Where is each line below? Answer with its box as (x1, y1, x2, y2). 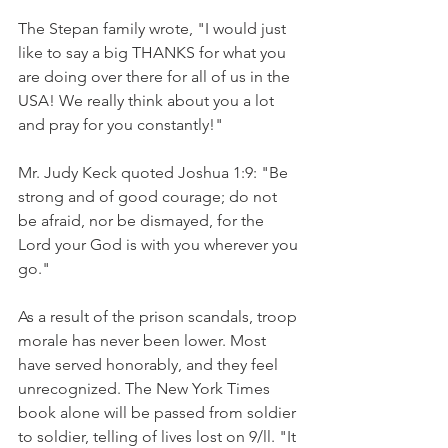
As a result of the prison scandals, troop (18, 307, 301, 326)
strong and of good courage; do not (18, 187, 281, 206)
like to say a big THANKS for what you (18, 43, 290, 62)
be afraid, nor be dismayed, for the (18, 211, 268, 230)
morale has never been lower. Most (18, 331, 270, 350)
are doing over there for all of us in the (18, 67, 294, 86)
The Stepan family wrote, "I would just (18, 19, 290, 38)
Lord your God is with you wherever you (18, 235, 302, 254)
